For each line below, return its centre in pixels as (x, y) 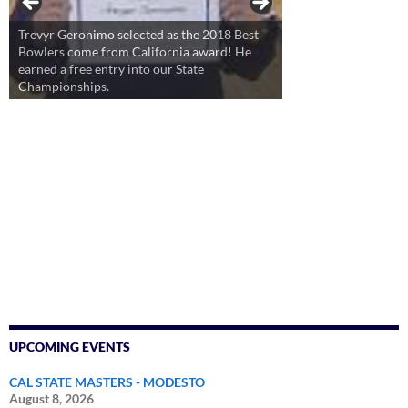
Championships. (64, 87)
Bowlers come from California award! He (135, 52)
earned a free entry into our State (111, 69)
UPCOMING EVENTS (70, 347)
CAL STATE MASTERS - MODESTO (107, 382)
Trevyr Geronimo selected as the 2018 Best (138, 35)
